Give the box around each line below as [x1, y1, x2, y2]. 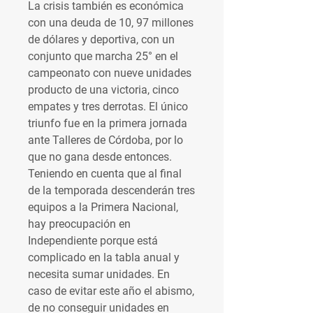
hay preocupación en [28, 217, 131, 231]
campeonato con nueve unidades [28, 66, 191, 80]
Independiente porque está [28, 234, 158, 247]
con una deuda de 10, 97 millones [28, 16, 194, 29]
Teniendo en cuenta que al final [28, 167, 182, 180]
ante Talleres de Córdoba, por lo [28, 133, 183, 147]
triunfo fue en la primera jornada [28, 117, 187, 130]
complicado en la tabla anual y [28, 251, 180, 264]
